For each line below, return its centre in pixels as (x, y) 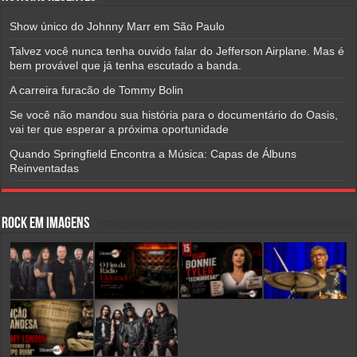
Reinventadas (45, 168)
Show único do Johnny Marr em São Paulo (118, 26)
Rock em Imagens (46, 224)
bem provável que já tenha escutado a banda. (126, 65)
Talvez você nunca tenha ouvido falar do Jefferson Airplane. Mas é (177, 51)
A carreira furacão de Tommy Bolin (97, 90)
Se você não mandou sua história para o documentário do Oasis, (174, 114)
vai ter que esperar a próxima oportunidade (120, 129)
